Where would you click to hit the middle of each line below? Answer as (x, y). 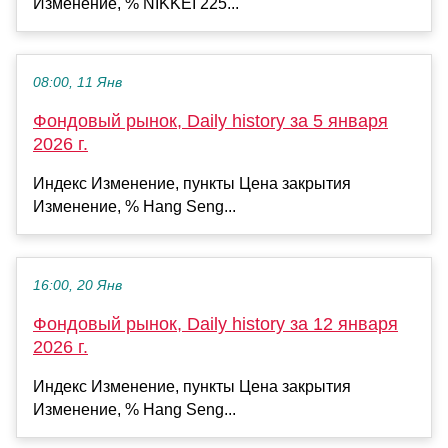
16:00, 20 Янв (77, 286)
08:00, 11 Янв (77, 83)
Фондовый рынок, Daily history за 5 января (210, 121)
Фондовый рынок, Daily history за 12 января (215, 324)
